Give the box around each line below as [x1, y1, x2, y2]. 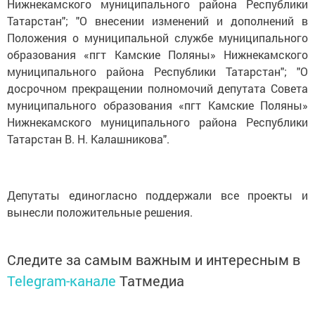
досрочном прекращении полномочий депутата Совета [7, 81, 308, 96]
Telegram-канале [7, 271, 116, 290]
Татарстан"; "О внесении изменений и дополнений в [7, 13, 308, 28]
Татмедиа [120, 271, 184, 290]
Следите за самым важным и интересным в [7, 250, 300, 269]
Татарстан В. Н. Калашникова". [7, 131, 169, 146]
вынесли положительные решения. [7, 205, 193, 219]
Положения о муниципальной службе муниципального [7, 30, 308, 45]
